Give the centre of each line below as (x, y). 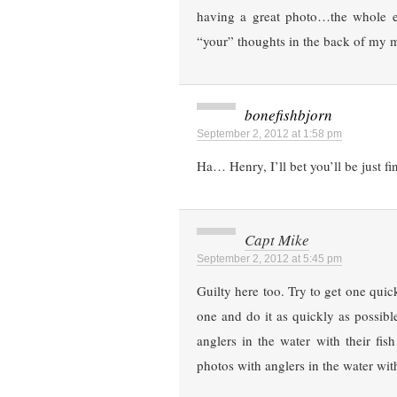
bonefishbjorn (288, 115)
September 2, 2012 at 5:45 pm (269, 259)
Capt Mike (277, 240)
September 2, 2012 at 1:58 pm (269, 134)
